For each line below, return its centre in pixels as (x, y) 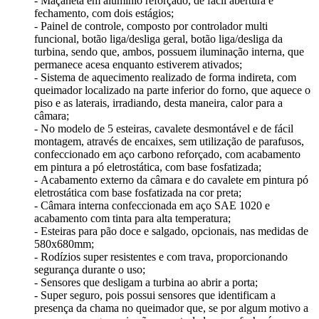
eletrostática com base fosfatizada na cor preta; (138, 193)
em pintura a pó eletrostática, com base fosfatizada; (148, 167)
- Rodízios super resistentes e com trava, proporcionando (161, 257)
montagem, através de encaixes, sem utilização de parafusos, (169, 142)
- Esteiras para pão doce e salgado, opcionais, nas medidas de (171, 231)
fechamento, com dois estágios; (104, 14)
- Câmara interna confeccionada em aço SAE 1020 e (152, 206)
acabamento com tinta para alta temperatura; (132, 219)
